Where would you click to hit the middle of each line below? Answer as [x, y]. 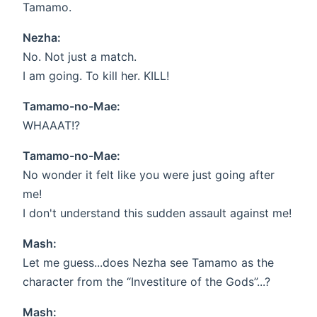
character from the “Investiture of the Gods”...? [146, 282]
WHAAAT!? [51, 126]
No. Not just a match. [80, 57]
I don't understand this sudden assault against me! [157, 213]
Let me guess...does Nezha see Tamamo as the [148, 263]
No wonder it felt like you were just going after [149, 175]
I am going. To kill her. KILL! [96, 76]
